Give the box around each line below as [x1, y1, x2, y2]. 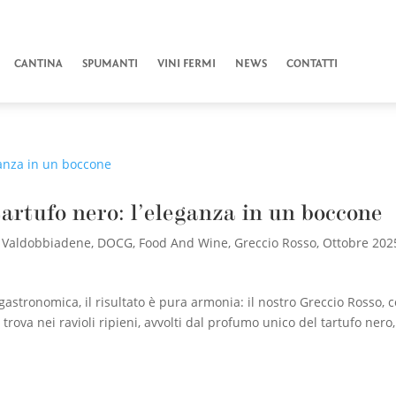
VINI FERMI [156, 57, 216, 70]
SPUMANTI [81, 57, 138, 70]
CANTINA [13, 57, 63, 70]
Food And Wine [139, 233, 229, 251]
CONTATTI [286, 57, 338, 70]
